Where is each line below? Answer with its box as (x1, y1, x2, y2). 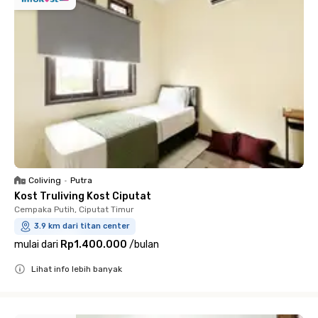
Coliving (28, 175, 61, 185)
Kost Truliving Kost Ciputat (14, 190, 151, 202)
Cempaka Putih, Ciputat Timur (14, 204, 134, 214)
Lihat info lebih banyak (31, 264, 122, 274)
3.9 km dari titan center (34, 221, 130, 231)
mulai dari (14, 238, 58, 251)
